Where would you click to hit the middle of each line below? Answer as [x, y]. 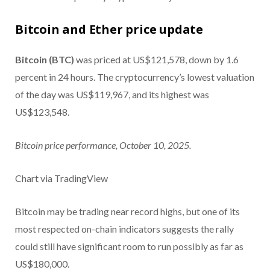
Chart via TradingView [61, 178]
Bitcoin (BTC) [45, 60]
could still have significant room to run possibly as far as [129, 246]
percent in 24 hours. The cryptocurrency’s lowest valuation [135, 77]
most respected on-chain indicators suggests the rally [124, 229]
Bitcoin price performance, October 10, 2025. [103, 145]
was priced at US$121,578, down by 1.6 [156, 60]
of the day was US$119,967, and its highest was [112, 95]
